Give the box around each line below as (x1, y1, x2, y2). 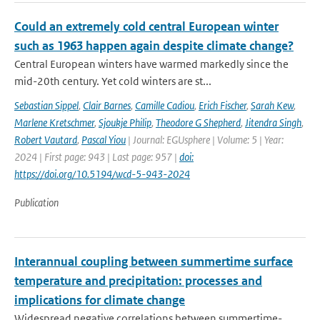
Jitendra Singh (245, 116, 301, 129)
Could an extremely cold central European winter (14, 19, 279, 34)
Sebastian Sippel (14, 99, 79, 112)
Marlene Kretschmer (14, 116, 94, 129)
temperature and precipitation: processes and (14, 273, 262, 289)
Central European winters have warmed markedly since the (14, 57, 289, 71)
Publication (14, 196, 59, 209)
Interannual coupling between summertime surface (14, 254, 293, 269)
